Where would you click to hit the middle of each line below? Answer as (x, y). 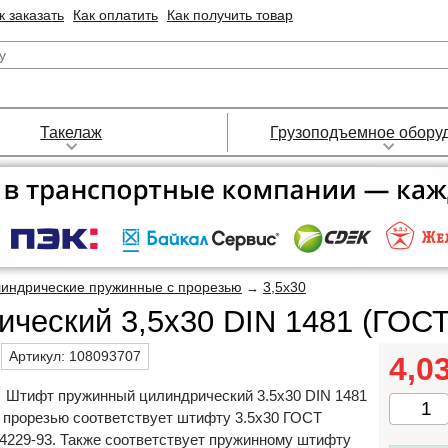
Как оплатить (115, 15)
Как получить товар (230, 15)
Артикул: (39, 356)
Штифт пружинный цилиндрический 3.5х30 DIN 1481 (186, 395)
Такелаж (71, 132)
